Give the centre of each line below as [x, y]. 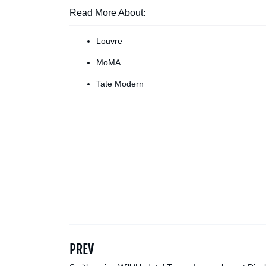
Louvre [109, 41]
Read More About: [107, 13]
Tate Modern [120, 84]
